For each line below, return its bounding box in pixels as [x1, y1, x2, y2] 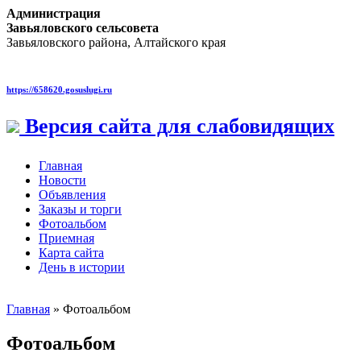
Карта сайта [39, 245, 104, 259]
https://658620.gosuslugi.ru [6, 84, 112, 94]
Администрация [6, 6, 101, 20]
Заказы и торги [39, 201, 122, 216]
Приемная [39, 230, 94, 245]
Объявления [39, 187, 106, 201]
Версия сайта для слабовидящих [19, 114, 334, 138]
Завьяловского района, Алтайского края [6, 35, 226, 49]
